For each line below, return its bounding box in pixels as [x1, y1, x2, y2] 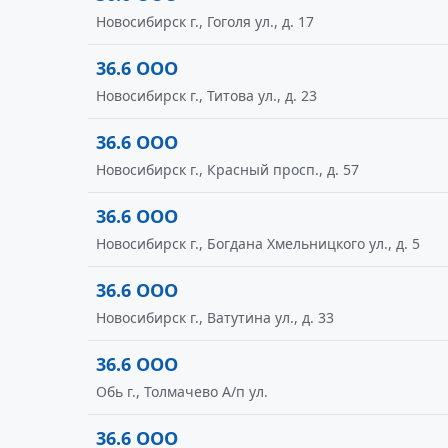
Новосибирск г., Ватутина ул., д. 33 [96, 308, 334, 327]
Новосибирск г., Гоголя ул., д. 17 [96, 12, 314, 31]
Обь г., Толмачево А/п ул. [96, 382, 268, 401]
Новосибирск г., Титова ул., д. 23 [96, 86, 317, 105]
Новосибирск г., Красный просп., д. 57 [96, 160, 359, 179]
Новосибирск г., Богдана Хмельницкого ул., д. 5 [96, 234, 420, 253]
